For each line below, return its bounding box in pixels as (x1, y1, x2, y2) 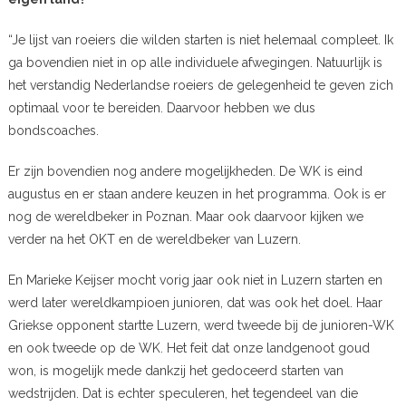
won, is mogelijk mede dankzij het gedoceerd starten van (7, 362, 343, 378)
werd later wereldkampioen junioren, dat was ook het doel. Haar (7, 295, 382, 310)
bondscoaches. (7, 122, 99, 138)
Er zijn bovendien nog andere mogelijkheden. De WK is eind (7, 163, 362, 179)
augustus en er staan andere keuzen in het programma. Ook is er (7, 186, 386, 201)
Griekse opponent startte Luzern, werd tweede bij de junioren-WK (7, 317, 394, 333)
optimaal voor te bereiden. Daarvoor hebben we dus (7, 100, 315, 115)
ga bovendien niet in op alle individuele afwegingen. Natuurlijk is (7, 54, 382, 70)
